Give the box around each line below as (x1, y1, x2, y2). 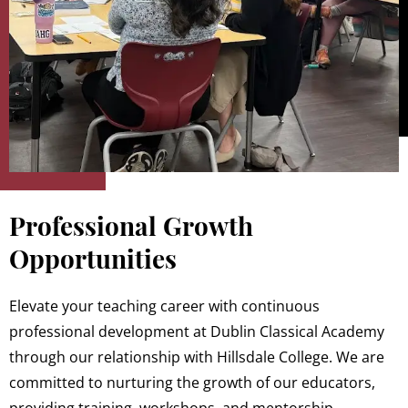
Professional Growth (9, 209, 253, 243)
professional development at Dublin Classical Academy (9, 321, 384, 342)
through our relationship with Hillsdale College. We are (9, 347, 384, 368)
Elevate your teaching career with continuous (9, 296, 320, 317)
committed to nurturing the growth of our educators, (9, 372, 375, 393)
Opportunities (9, 241, 177, 276)
